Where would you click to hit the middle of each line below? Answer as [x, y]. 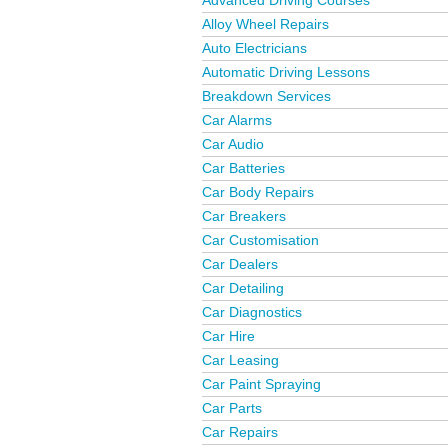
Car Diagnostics [252, 312]
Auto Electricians [254, 48]
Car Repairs [240, 432]
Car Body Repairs [258, 192]
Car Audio [233, 144]
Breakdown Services [266, 96]
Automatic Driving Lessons [286, 72]
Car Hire [228, 336]
